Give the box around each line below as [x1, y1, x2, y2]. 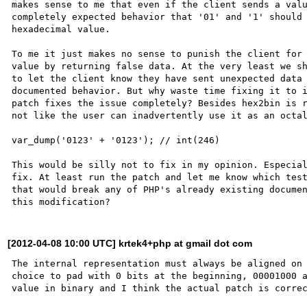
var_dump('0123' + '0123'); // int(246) [12, 134, 221, 145]
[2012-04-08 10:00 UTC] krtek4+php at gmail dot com [8, 237, 253, 249]
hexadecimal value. [12, 23, 111, 34]
